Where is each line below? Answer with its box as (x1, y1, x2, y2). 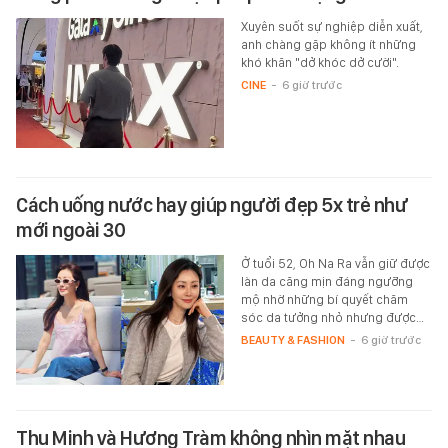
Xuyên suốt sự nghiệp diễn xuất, (240, 18, 423, 34)
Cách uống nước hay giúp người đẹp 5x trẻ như (16, 192, 407, 217)
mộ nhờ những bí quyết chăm (240, 291, 408, 307)
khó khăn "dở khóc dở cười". (240, 54, 399, 70)
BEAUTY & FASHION (240, 332, 345, 347)
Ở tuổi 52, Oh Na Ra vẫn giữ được (240, 255, 430, 271)
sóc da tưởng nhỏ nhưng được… (240, 309, 424, 325)
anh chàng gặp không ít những (240, 36, 416, 52)
